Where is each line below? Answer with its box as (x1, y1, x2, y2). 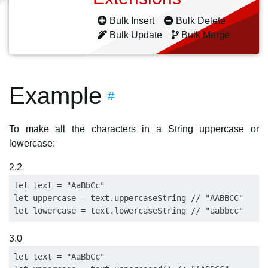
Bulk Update (107, 30, 165, 40)
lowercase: (9, 138, 55, 148)
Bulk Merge (179, 30, 232, 40)
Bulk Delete (173, 16, 228, 26)
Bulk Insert (107, 16, 157, 26)
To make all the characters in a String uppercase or (9, 124, 259, 134)
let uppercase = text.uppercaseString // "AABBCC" (14, 193, 243, 203)
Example (9, 83, 102, 109)
